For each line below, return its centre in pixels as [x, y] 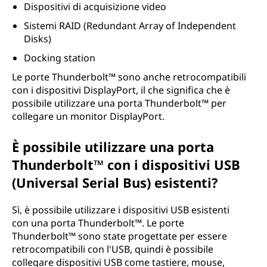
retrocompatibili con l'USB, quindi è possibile [113, 249]
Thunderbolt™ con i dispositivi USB [126, 164]
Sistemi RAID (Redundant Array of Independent [130, 26]
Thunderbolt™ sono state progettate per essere [119, 236]
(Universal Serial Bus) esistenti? [115, 182]
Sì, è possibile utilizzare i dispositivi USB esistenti [121, 210]
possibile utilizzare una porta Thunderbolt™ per [119, 103]
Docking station [60, 58]
